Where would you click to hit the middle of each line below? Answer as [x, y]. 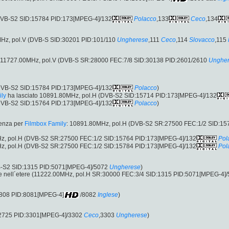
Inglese [108, 194]
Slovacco [202, 40]
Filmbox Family [45, 124]
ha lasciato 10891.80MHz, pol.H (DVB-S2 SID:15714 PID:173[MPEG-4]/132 [111, 95]
